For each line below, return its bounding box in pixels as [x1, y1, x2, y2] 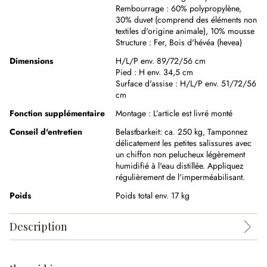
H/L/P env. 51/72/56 [180, 77, 256, 89]
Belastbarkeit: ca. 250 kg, [116, 126, 207, 138]
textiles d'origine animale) [116, 25, 206, 37]
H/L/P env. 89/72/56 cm [116, 55, 206, 67]
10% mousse [210, 25, 254, 37]
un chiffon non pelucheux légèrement [116, 148, 245, 160]
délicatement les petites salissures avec [116, 137, 252, 149]
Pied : [116, 66, 139, 78]
